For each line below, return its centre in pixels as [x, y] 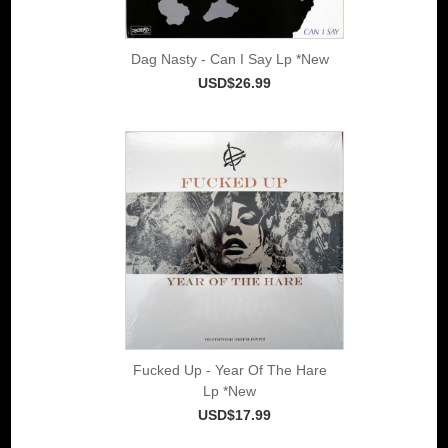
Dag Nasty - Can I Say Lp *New [229, 58]
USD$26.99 [234, 82]
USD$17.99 [234, 414]
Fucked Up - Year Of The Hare [229, 369]
